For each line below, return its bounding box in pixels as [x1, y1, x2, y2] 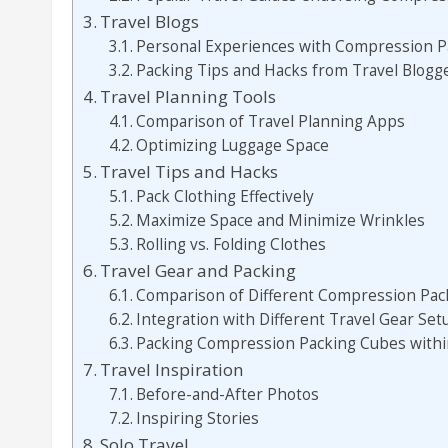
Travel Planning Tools [100, 85, 277, 108]
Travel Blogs [100, 10, 200, 33]
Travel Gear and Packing [100, 259, 297, 282]
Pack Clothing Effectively [135, 186, 314, 207]
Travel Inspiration [100, 358, 245, 381]
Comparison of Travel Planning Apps [135, 111, 405, 132]
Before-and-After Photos [135, 384, 319, 405]
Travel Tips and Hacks [100, 160, 279, 183]
